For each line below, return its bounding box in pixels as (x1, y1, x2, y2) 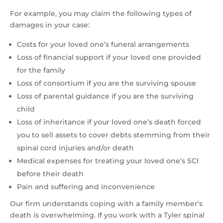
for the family (17, 66, 65, 75)
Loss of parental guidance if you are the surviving (17, 92, 194, 101)
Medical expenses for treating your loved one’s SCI (17, 156, 199, 166)
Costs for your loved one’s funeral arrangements (17, 40, 189, 49)
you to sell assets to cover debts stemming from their (17, 130, 210, 140)
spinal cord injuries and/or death (17, 143, 134, 153)
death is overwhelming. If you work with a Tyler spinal (10, 211, 205, 220)
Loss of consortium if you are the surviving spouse (17, 79, 196, 88)
